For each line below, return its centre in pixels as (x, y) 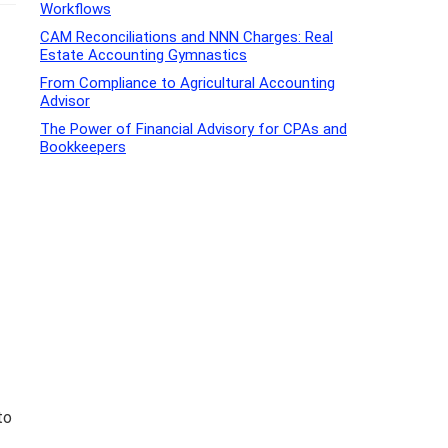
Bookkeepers (83, 147)
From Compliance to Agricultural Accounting (187, 83)
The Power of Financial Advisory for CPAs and (193, 129)
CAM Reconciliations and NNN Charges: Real (186, 37)
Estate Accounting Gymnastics (143, 55)
